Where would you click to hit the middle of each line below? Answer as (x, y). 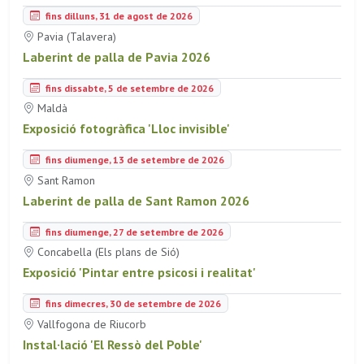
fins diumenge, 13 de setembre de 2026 (134, 159)
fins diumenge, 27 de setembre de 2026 (133, 232)
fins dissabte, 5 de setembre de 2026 (128, 88)
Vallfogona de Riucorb (90, 324)
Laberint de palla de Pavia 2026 (117, 56)
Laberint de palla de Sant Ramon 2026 (136, 200)
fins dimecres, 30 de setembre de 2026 (132, 303)
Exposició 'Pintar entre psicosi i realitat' (139, 273)
